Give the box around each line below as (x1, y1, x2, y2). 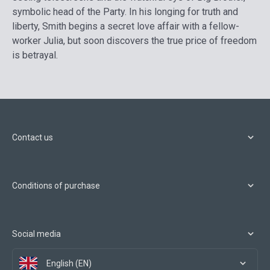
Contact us (12, 132, 53, 142)
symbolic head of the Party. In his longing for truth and (12, 5, 238, 17)
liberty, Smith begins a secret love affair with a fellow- (12, 20, 239, 32)
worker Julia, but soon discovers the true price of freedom (12, 34, 257, 46)
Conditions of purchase (12, 180, 100, 190)
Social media (12, 228, 61, 239)
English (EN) (46, 258, 92, 268)
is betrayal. (12, 49, 58, 61)
